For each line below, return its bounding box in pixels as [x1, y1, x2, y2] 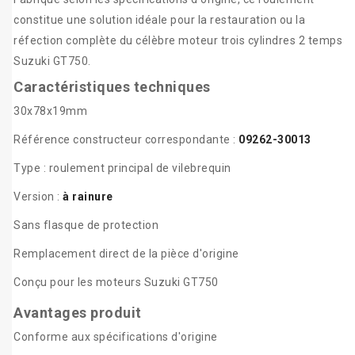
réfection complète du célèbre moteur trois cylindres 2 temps [13, 34, 342, 48]
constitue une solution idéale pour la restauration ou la [13, 13, 305, 27]
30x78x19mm [13, 105, 87, 118]
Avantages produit [13, 304, 142, 322]
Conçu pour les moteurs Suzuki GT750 [13, 276, 219, 289]
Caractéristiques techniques [13, 78, 211, 96]
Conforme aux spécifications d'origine [13, 330, 218, 344]
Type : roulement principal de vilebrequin [13, 162, 231, 175]
